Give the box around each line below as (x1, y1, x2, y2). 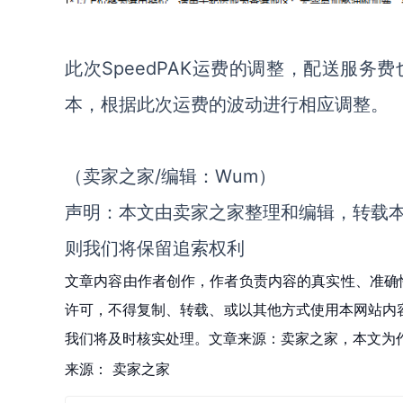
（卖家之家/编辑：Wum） (65, 166, 276, 187)
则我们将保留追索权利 (65, 237, 245, 259)
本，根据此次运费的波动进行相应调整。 (65, 94, 389, 115)
